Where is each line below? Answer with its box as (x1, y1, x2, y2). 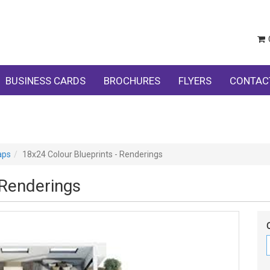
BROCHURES (104, 75, 160, 87)
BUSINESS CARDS (5, 75, 86, 87)
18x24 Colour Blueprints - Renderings (22, 149, 163, 159)
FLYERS (178, 75, 212, 87)
